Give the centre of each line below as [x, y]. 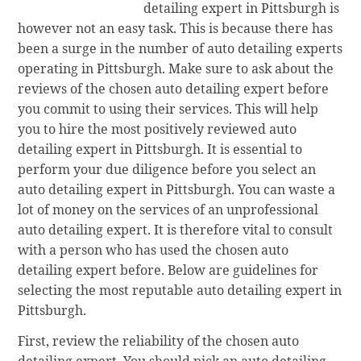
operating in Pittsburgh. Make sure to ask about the [176, 69]
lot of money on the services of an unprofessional [168, 210]
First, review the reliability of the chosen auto [159, 340]
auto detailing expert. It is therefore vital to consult [176, 230]
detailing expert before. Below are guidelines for [168, 270]
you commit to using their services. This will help [168, 109]
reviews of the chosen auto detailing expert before [174, 89]
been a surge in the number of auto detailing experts [180, 49]
